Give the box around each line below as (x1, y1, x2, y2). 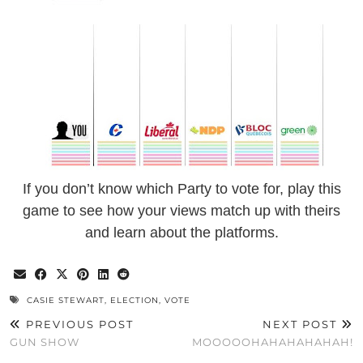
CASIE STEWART (27, 295, 105, 306)
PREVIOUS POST (22, 318, 134, 331)
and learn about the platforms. (84, 224, 279, 241)
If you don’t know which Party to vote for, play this (22, 181, 341, 198)
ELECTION (110, 295, 159, 306)
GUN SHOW (10, 335, 79, 349)
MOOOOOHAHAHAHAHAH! (192, 335, 353, 349)
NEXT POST (263, 318, 341, 331)
